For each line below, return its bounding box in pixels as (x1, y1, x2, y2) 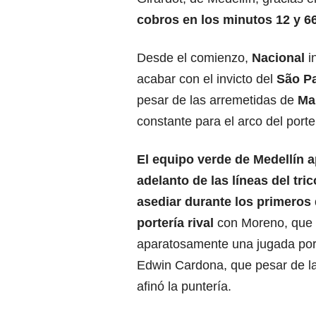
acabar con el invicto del (137, 72, 276, 87)
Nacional (252, 51, 305, 66)
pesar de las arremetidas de (137, 93, 294, 108)
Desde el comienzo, (137, 51, 252, 66)
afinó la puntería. (137, 279, 231, 294)
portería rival (137, 216, 214, 231)
